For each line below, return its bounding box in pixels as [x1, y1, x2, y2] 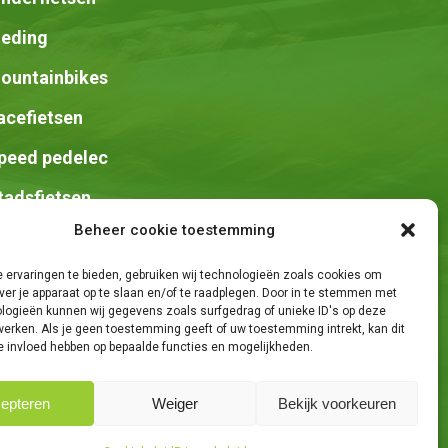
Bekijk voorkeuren [277, 394, 396, 412]
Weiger [151, 394, 198, 412]
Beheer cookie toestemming [74, 221, 276, 239]
